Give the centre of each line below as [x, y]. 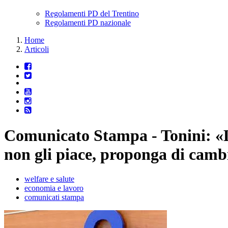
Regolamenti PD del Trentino [92, 14]
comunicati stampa [54, 197]
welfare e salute [49, 179]
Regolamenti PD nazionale [88, 23]
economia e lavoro [54, 188]
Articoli [37, 49]
